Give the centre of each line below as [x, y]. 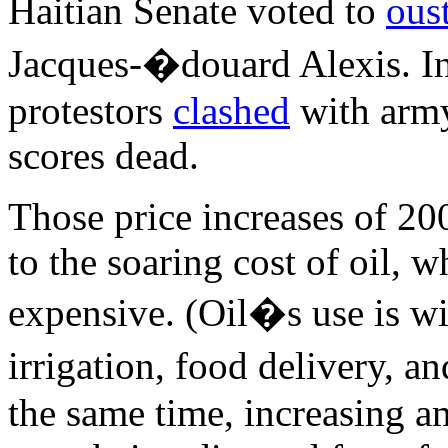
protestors [90, 110]
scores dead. [103, 155]
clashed [231, 110]
